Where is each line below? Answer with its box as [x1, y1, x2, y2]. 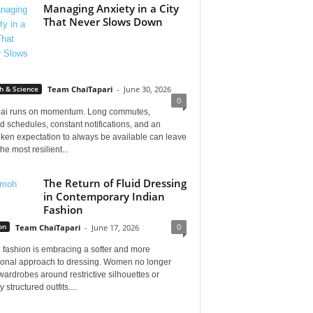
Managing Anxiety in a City [43, 1, 179, 15]
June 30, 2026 [123, 84, 171, 94]
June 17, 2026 [91, 221, 139, 233]
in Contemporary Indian [43, 189, 165, 203]
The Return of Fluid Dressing [43, 175, 187, 190]
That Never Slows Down [43, 15, 163, 29]
